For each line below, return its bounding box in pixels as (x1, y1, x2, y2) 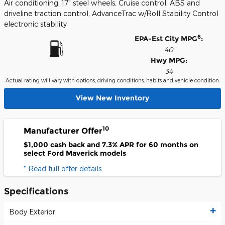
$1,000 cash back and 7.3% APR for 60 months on (24, 140, 198, 150)
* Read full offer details (24, 164, 101, 173)
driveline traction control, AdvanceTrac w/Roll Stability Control (4, 9, 218, 18)
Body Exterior (9, 207, 55, 216)
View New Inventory (76, 93, 149, 103)
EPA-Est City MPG (135, 34, 197, 43)
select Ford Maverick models (24, 149, 126, 158)
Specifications (4, 185, 68, 196)
